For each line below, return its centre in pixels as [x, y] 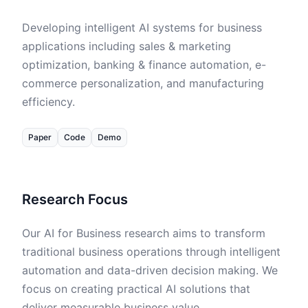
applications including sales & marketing [126, 46]
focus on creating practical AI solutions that [136, 289]
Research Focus [75, 199]
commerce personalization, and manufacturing [143, 83]
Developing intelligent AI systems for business [142, 27]
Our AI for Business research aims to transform [144, 233]
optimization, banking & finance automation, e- [144, 65]
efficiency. [48, 102]
